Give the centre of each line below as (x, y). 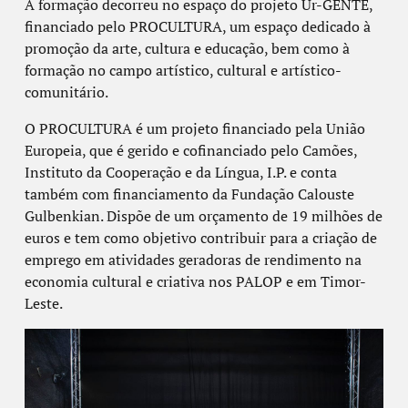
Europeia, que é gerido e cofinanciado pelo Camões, (190, 151)
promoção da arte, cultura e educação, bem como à (187, 49)
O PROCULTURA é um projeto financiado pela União (194, 129)
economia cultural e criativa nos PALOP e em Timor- (195, 282)
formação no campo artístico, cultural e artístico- (183, 71)
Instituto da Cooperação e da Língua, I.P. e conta (180, 173)
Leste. (43, 304)
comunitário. (66, 92)
